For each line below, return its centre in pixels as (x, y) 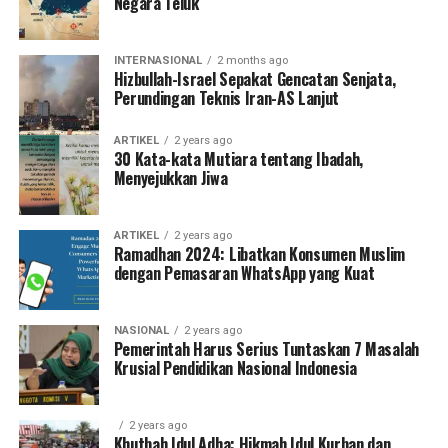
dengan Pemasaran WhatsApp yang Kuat (244, 273)
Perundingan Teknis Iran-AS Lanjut (226, 98)
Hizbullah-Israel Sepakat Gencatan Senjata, (254, 79)
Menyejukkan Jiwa (170, 178)
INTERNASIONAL (157, 61)
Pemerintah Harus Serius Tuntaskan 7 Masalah (266, 349)
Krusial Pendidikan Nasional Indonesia (235, 368)
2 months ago (252, 61)
